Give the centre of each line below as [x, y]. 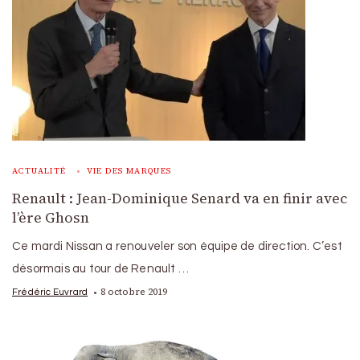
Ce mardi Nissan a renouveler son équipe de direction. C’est [177, 247]
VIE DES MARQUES [129, 171]
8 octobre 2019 [134, 292]
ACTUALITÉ [39, 171]
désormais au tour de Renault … [100, 269]
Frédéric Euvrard [50, 292]
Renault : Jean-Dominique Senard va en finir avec [180, 199]
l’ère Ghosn [51, 218]
